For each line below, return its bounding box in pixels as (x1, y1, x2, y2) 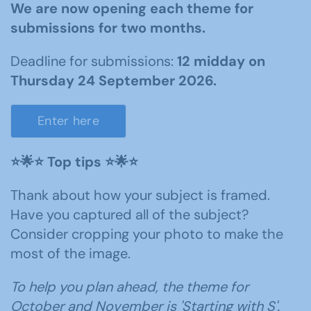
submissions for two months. (10, 19, 209, 37)
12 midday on (177, 52, 265, 70)
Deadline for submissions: (10, 52, 177, 70)
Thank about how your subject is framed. (10, 186, 270, 204)
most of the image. (10, 244, 131, 262)
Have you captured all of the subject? (10, 205, 249, 224)
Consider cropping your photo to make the (10, 225, 283, 243)
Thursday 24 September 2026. (10, 72, 217, 90)
